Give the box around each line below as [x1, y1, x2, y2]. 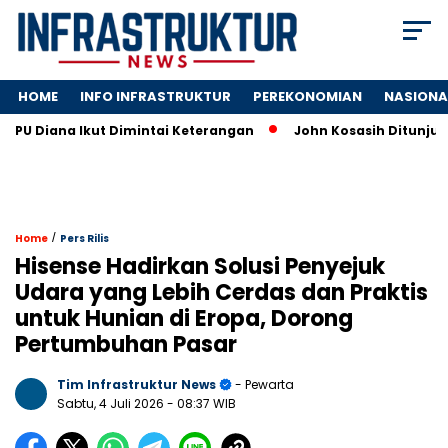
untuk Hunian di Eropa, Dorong [15, 303, 353, 335]
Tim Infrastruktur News [57, 376, 216, 394]
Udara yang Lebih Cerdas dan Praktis [15, 277, 428, 309]
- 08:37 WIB [167, 395, 236, 413]
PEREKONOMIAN [253, 87, 362, 107]
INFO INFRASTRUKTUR [80, 87, 231, 107]
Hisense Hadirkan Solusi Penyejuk [15, 251, 385, 283]
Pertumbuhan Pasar [15, 329, 237, 361]
